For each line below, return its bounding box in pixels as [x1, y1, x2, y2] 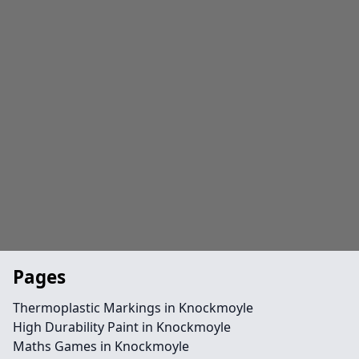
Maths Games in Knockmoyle [13, 337, 189, 355]
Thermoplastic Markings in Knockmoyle [13, 299, 253, 317]
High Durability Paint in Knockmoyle [13, 318, 231, 336]
